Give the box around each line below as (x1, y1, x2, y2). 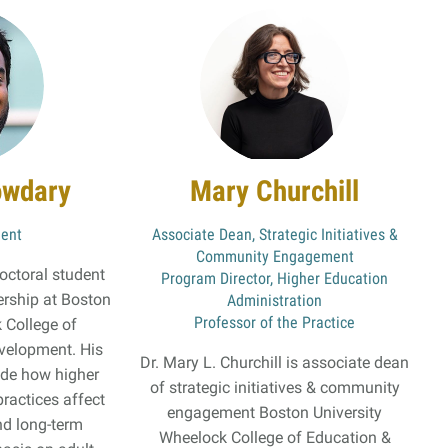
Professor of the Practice (194, 312, 356, 332)
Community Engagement (195, 246, 354, 266)
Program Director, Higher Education (161, 268, 389, 288)
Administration (227, 290, 323, 310)
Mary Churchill (190, 173, 360, 208)
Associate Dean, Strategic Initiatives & (151, 224, 398, 244)
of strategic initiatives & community (149, 377, 400, 397)
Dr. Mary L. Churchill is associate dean (140, 352, 410, 372)
